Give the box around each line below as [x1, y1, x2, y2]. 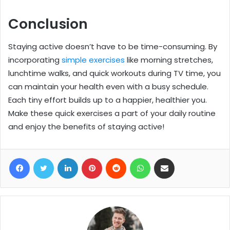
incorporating [8, 54, 62, 66]
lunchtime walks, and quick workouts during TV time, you [8, 68, 221, 79]
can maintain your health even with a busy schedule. [8, 81, 208, 92]
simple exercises [62, 54, 125, 66]
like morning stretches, [125, 54, 213, 66]
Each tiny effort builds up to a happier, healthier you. [8, 94, 207, 106]
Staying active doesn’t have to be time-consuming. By [8, 41, 217, 52]
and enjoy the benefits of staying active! [8, 121, 164, 132]
